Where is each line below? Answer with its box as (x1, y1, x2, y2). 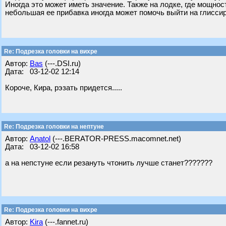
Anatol (30, 135, 50, 143)
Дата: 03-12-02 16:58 (5, 143, 79, 151)
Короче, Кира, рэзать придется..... (5, 84, 122, 92)
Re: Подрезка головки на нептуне (3, 123, 104, 130)
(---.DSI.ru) (43, 60, 81, 68)
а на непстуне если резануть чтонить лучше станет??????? (5, 159, 212, 167)
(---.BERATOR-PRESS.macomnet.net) (50, 135, 181, 143)
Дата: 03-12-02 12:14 (5, 68, 79, 76)
